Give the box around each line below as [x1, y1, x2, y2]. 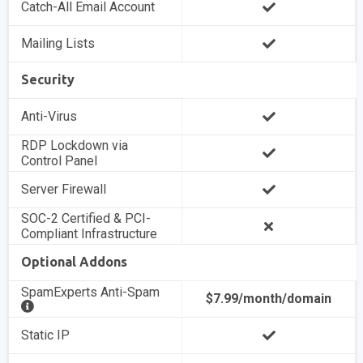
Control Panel [21, 153, 98, 169]
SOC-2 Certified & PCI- [21, 211, 152, 226]
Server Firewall [21, 181, 107, 197]
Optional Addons [21, 254, 128, 269]
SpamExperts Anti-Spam [21, 284, 160, 300]
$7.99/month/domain [206, 291, 332, 306]
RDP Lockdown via [21, 138, 129, 153]
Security [21, 72, 75, 87]
